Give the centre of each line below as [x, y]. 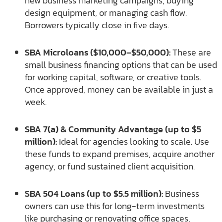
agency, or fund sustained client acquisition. [110, 166]
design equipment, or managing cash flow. [106, 12]
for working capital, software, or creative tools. [113, 77]
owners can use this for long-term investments [115, 206]
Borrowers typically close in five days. [97, 25]
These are [191, 52]
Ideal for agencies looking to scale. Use [134, 141]
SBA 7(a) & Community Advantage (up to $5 [113, 129]
